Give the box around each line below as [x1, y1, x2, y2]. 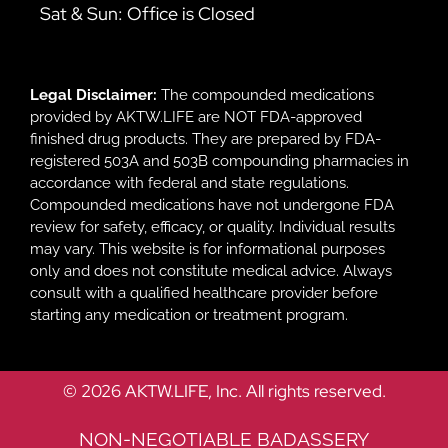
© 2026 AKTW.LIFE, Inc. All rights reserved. [62, 379, 386, 402]
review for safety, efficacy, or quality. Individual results [30, 218, 395, 237]
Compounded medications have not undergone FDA [30, 196, 394, 215]
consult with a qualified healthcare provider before [30, 284, 378, 303]
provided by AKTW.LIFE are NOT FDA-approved [30, 108, 362, 127]
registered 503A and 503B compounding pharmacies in [30, 152, 409, 171]
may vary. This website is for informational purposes [30, 240, 385, 259]
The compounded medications [157, 86, 374, 105]
